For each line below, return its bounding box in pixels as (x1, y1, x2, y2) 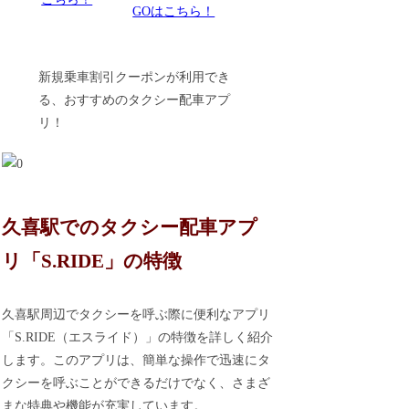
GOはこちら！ (132, 4, 215, 18)
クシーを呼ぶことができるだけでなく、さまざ (2, 375, 271, 390)
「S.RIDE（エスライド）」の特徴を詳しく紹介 (2, 330, 274, 344)
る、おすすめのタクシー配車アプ (38, 93, 231, 108)
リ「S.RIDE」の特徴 (2, 250, 183, 273)
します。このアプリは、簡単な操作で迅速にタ (2, 352, 271, 367)
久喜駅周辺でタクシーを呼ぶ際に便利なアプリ (2, 307, 271, 321)
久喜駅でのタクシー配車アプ (2, 216, 258, 239)
